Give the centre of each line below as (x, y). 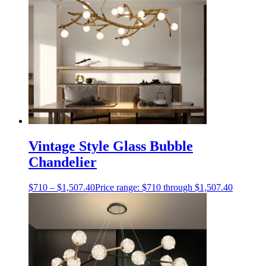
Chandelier (63, 162)
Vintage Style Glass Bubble (111, 146)
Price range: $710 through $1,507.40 (164, 187)
